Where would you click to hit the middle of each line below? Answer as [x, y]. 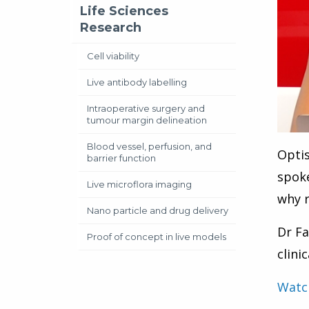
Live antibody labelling [137, 82]
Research [111, 28]
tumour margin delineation [147, 120]
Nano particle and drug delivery [158, 210]
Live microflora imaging [139, 184]
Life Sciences [124, 11]
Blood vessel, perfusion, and [149, 146]
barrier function [121, 158]
